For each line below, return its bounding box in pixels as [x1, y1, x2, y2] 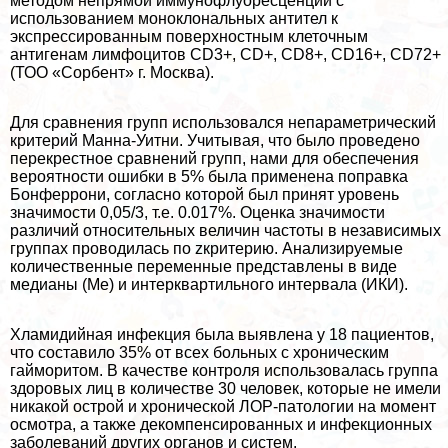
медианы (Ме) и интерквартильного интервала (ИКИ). [10, 275, 408, 293]
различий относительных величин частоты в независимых [10, 221, 441, 239]
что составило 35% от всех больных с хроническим [10, 343, 389, 361]
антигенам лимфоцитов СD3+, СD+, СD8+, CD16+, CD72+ [10, 45, 441, 63]
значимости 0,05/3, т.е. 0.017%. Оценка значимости [10, 203, 385, 221]
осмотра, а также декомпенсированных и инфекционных [10, 415, 432, 433]
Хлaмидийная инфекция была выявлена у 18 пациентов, [10, 325, 434, 343]
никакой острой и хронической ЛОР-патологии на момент [10, 397, 436, 415]
